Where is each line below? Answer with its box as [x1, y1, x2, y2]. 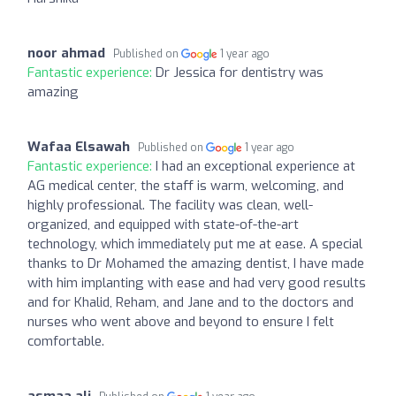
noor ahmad [27, 43, 105, 62]
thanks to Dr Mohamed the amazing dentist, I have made [27, 254, 364, 272]
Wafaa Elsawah [27, 137, 130, 156]
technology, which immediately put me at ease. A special [27, 234, 362, 253]
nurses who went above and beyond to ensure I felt [27, 312, 334, 331]
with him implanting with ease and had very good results [27, 273, 366, 292]
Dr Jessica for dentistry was [156, 63, 324, 81]
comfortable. [27, 331, 104, 350]
